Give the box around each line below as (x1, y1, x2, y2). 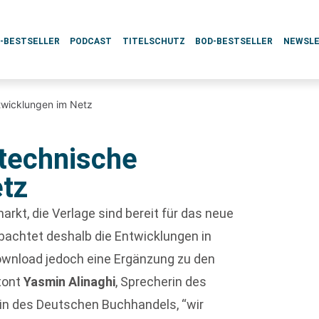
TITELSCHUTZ (122, 36, 185, 46)
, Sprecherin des (115, 274, 207, 289)
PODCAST (70, 36, 113, 46)
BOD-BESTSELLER (195, 36, 273, 46)
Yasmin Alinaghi (23, 274, 116, 289)
